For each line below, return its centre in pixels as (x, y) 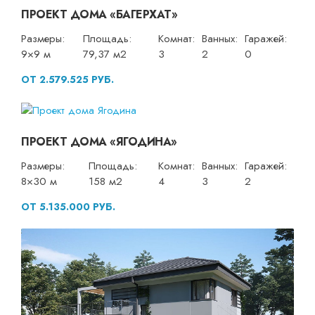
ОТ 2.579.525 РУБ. (67, 80)
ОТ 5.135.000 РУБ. (68, 206)
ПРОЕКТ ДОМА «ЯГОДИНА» (99, 141)
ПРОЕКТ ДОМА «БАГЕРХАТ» (99, 15)
